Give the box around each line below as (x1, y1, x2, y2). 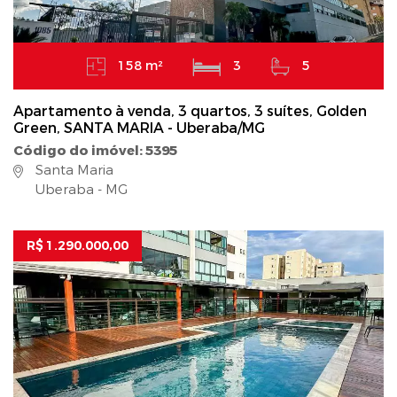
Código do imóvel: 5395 (13, 142, 177, 160)
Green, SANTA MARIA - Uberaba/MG (13, 119, 265, 138)
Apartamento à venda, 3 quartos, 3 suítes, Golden (13, 102, 367, 121)
